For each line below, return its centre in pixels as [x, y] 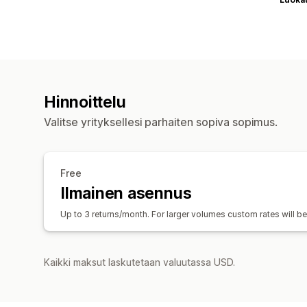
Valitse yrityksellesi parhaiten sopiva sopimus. [161, 122]
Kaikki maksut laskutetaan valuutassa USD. [139, 262]
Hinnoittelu [85, 102]
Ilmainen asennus [126, 193]
